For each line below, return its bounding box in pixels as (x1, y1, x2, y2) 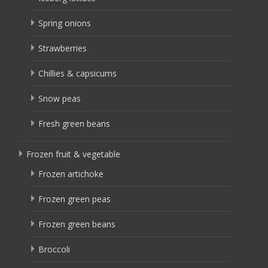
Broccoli (38, 243, 70, 255)
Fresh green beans (38, 118, 110, 129)
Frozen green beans (38, 218, 115, 230)
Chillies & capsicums (38, 68, 117, 79)
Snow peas (38, 93, 81, 104)
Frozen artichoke (38, 168, 103, 179)
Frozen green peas (38, 193, 111, 205)
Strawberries (38, 42, 87, 54)
